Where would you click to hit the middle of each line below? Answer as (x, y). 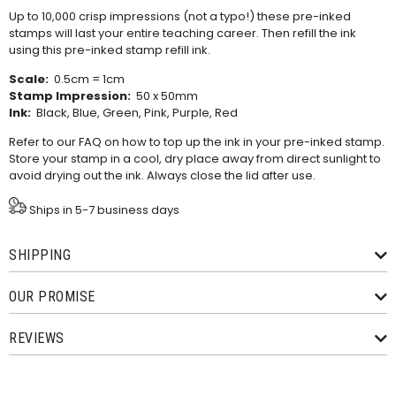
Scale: (29, 80)
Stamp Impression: (70, 96)
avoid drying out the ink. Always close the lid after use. (162, 176)
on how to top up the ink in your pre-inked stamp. (243, 142)
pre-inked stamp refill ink (136, 49)
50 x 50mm (164, 96)
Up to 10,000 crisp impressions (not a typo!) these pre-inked (180, 16)
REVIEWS (37, 338)
